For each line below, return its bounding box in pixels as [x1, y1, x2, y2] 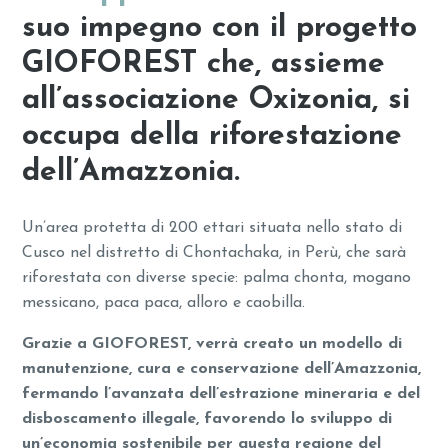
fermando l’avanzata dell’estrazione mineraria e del [22, 386, 421, 403]
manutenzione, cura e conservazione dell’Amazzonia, [22, 361, 422, 378]
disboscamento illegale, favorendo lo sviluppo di [22, 411, 393, 428]
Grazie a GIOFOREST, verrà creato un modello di [22, 336, 403, 353]
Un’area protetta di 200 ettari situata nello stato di [22, 220, 403, 237]
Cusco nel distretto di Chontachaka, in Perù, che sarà [22, 245, 407, 262]
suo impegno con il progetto [22, 13, 418, 45]
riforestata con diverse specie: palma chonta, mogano [22, 270, 412, 287]
